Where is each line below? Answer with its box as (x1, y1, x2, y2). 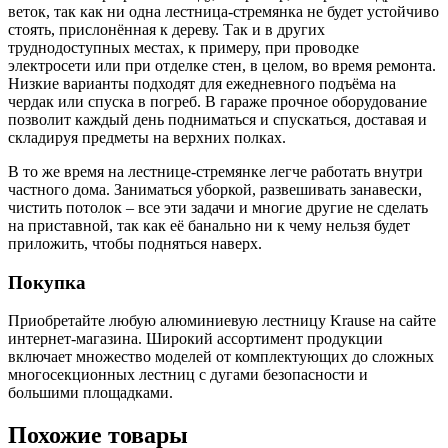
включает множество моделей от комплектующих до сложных (8, 348, 434, 366)
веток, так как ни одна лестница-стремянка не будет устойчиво (8, 3, 439, 20)
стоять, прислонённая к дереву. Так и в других (8, 21, 325, 38)
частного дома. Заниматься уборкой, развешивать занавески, (8, 181, 422, 198)
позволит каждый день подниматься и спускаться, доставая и (8, 111, 427, 128)
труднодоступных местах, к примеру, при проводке (8, 39, 359, 56)
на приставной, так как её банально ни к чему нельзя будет (8, 217, 410, 234)
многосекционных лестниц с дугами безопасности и (8, 366, 368, 384)
